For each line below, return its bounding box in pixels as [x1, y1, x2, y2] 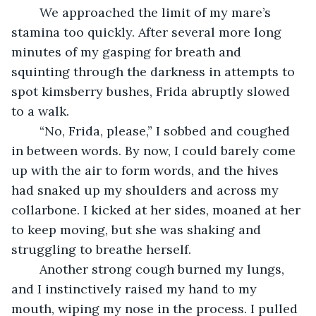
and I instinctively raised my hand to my [11, 280, 260, 297]
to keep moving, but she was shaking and [11, 221, 265, 238]
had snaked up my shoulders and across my [11, 181, 282, 198]
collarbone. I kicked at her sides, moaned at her [11, 201, 304, 218]
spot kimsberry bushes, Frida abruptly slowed [11, 83, 293, 99]
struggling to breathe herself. [11, 241, 195, 257]
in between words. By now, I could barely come [11, 142, 299, 159]
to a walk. [11, 102, 69, 119]
